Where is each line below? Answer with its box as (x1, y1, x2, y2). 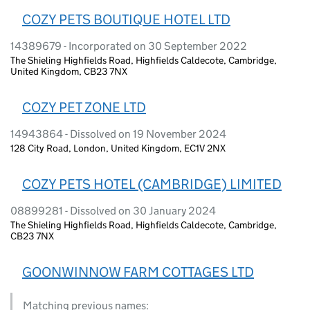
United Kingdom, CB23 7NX (10, 64, 127, 77)
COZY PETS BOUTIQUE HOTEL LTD (22, 10, 230, 28)
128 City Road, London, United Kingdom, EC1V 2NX (10, 141, 226, 154)
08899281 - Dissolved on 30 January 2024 (10, 203, 216, 217)
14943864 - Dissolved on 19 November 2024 (10, 127, 226, 140)
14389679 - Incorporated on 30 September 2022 (10, 39, 247, 53)
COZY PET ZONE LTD (22, 98, 146, 116)
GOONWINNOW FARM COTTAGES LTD (22, 263, 254, 280)
